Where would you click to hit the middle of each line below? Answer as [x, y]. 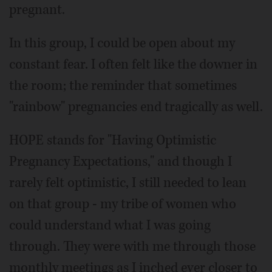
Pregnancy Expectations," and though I [121, 161]
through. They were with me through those [132, 246]
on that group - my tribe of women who [123, 204]
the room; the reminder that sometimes [123, 85]
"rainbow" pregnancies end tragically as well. [136, 107]
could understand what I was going [110, 225]
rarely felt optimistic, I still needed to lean [128, 182]
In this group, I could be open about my [122, 43]
